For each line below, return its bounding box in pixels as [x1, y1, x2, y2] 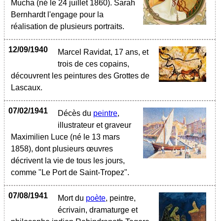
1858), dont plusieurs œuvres [11, 145, 113, 153]
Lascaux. [11, 83, 42, 92]
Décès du [58, 109, 93, 117]
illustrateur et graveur [58, 121, 131, 129]
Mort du [58, 194, 86, 202]
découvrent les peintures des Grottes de [11, 72, 149, 80]
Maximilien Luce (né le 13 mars [11, 133, 120, 141]
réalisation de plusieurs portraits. [11, 22, 124, 31]
